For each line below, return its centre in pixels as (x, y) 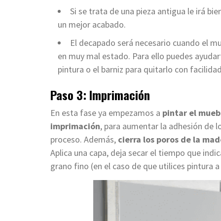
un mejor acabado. (92, 24)
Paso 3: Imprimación (100, 94)
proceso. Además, (84, 139)
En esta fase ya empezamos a (106, 112)
